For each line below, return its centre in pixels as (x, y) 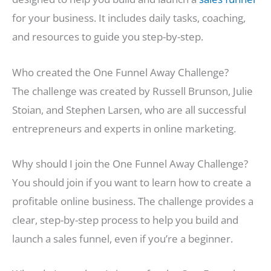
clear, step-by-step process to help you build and (125, 220)
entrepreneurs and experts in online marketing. (124, 128)
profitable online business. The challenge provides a (133, 201)
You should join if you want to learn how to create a (132, 182)
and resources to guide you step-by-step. (108, 37)
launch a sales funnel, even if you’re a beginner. (122, 238)
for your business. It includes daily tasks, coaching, (129, 18)
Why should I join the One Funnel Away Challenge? (130, 163)
